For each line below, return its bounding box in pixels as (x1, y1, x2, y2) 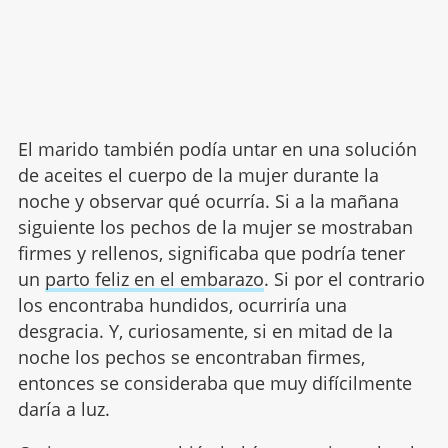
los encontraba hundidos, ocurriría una (17, 292, 347, 317)
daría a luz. (17, 396, 110, 421)
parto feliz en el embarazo (44, 266, 264, 291)
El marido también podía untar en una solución (17, 136, 417, 161)
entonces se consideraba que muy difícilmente (17, 370, 412, 395)
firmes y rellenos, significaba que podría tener (17, 240, 405, 265)
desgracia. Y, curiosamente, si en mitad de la (17, 318, 393, 343)
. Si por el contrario (263, 266, 425, 291)
